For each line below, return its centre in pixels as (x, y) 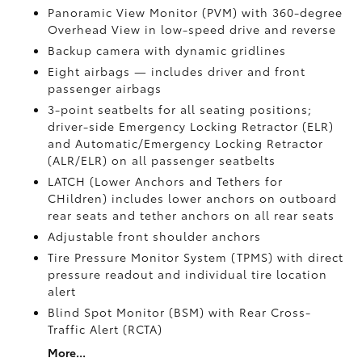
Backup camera (97, 50)
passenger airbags (105, 88)
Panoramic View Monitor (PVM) (145, 12)
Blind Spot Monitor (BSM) (128, 312)
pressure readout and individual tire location (188, 274)
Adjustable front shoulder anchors (155, 236)
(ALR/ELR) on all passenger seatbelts (162, 160)
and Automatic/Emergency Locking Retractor (186, 143)
